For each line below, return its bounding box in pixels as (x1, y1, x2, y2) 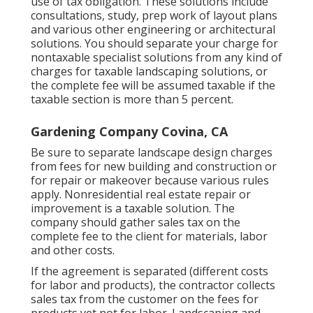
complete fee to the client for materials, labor (31, 228, 268, 245)
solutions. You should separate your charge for (31, 36, 278, 52)
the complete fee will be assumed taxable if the (31, 78, 275, 94)
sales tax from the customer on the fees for (31, 291, 259, 307)
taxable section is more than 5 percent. (31, 92, 233, 108)
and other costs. (31, 242, 115, 259)
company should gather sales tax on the (31, 214, 240, 231)
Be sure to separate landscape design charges (31, 145, 272, 161)
